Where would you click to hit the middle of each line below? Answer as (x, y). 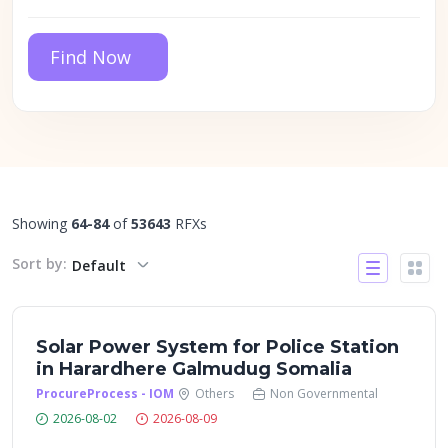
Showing (41, 223)
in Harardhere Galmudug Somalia (194, 369)
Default (99, 265)
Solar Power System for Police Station (217, 347)
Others (214, 393)
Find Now (90, 57)
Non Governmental (324, 393)
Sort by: (39, 264)
